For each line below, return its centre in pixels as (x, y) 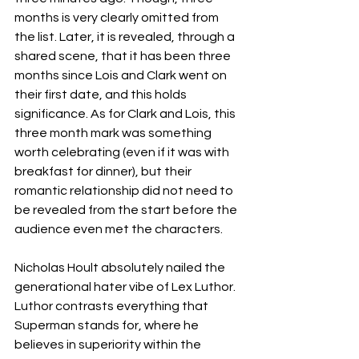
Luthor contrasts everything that (113, 306)
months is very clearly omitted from (118, 18)
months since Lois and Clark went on (122, 75)
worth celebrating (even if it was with (123, 152)
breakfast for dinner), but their (104, 171)
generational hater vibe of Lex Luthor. (126, 287)
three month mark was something (114, 133)
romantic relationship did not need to (125, 191)
